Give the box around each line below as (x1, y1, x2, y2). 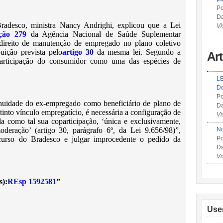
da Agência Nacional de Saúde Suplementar (26, 30, 181, 38)
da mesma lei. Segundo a (93, 48, 181, 56)
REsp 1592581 (7, 177, 56, 186)
